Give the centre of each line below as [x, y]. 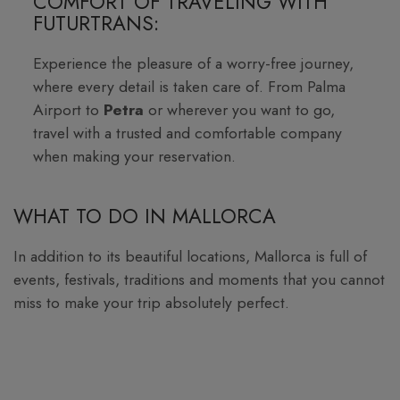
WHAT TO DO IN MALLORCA [145, 217]
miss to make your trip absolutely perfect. [151, 303]
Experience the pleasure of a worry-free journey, [194, 63]
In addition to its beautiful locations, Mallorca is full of [190, 257]
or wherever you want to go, [242, 109]
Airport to [69, 109]
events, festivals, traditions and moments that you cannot [199, 280]
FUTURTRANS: [96, 23]
